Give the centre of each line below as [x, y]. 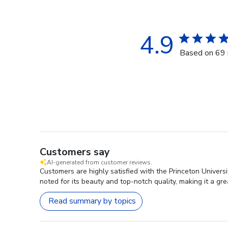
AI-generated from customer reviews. [99, 162]
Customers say [75, 152]
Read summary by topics [92, 201]
